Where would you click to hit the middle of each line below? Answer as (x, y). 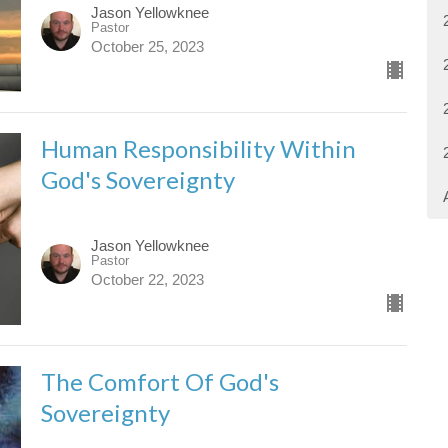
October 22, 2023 (147, 279)
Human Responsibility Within (198, 148)
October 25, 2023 (147, 46)
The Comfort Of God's (159, 381)
